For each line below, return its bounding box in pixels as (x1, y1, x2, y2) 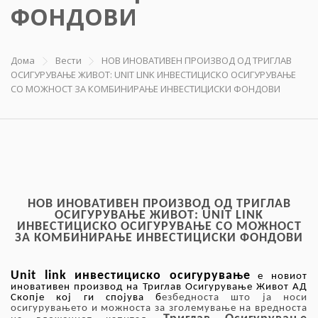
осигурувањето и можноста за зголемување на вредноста (11, 303, 307, 314)
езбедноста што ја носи (162, 292, 308, 304)
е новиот (250, 271, 308, 283)
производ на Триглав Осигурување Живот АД (70, 282, 307, 293)
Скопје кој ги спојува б (11, 292, 163, 304)
